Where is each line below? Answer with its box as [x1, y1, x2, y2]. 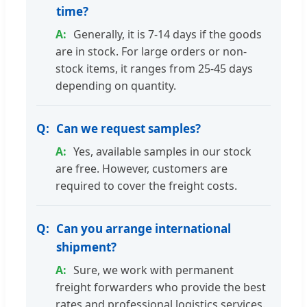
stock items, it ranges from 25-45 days [56, 61, 253, 77]
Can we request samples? [56, 121, 201, 137]
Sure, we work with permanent [73, 262, 234, 278]
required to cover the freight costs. [56, 178, 237, 194]
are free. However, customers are [56, 161, 228, 177]
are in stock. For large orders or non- [56, 44, 247, 60]
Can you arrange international [56, 221, 231, 237]
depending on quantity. [56, 78, 176, 94]
